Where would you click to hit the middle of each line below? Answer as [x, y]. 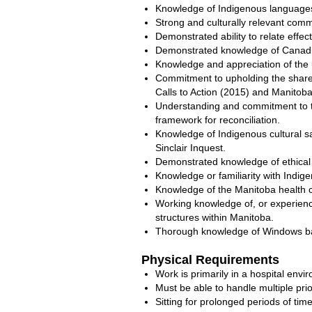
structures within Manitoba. [214, 217]
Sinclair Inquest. [190, 148]
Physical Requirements [210, 260]
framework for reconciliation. [218, 120]
